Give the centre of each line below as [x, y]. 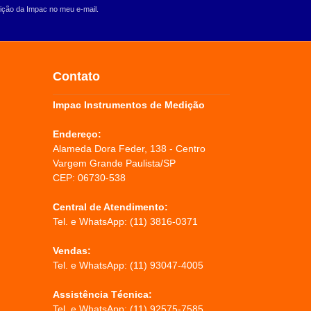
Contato [76, 77]
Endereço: [77, 134]
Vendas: [72, 250]
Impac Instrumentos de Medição [129, 104]
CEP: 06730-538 [89, 177]
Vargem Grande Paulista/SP [114, 163]
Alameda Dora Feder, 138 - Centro [129, 148]
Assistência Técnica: [102, 294]
